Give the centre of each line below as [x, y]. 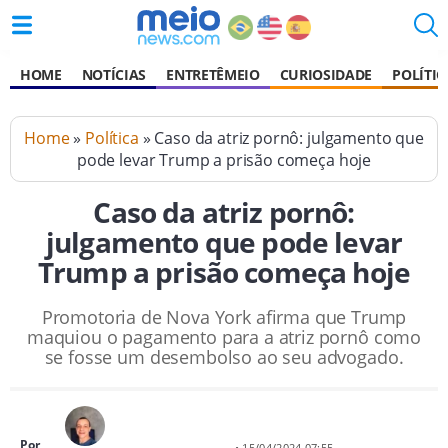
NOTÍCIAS [114, 74]
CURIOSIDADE [326, 74]
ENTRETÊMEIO [213, 74]
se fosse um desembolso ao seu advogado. [224, 357]
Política [112, 138]
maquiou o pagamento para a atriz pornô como [224, 337]
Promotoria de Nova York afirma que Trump [224, 317]
